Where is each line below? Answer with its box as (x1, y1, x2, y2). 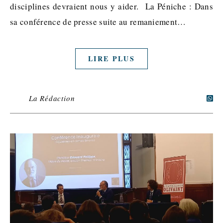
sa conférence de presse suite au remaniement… (10, 16, 186, 27)
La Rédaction (28, 93, 75, 103)
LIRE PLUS (88, 53, 135, 64)
